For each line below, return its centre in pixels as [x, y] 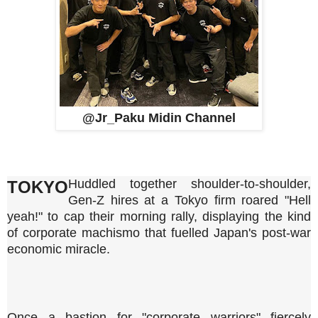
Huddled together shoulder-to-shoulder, [190, 183]
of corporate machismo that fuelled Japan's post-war [159, 232]
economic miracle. [59, 249]
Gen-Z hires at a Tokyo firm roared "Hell [190, 200]
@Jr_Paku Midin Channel [159, 117]
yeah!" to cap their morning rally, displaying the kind [159, 216]
